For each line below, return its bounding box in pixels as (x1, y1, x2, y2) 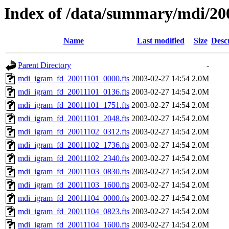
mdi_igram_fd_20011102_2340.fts (18, 154, 129, 163)
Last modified (136, 36, 185, 45)
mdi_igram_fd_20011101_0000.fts (18, 74, 129, 83)
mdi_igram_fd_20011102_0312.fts (18, 127, 129, 136)
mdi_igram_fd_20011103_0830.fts (18, 167, 129, 176)
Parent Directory (18, 61, 71, 70)
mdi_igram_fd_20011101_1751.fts (18, 101, 129, 110)
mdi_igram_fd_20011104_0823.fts (18, 207, 129, 216)
